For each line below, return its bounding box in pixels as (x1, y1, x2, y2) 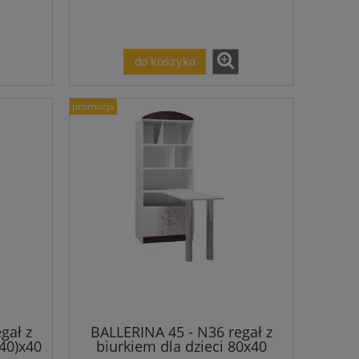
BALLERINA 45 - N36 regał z (90, 321, 272, 341)
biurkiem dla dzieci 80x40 (95, 336, 267, 356)
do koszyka (134, 54, 196, 69)
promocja (72, 99, 115, 114)
